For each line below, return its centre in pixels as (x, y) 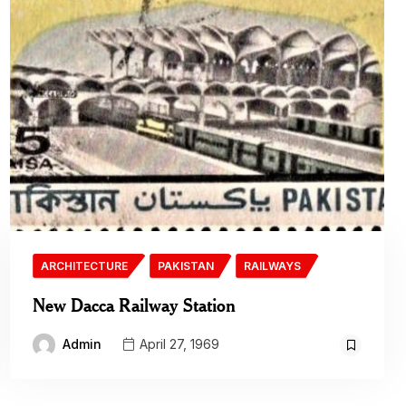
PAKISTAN (186, 266)
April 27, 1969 (178, 344)
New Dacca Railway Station (135, 304)
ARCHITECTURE (85, 266)
